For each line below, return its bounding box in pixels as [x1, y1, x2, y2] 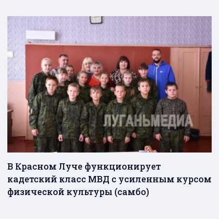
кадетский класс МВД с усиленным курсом [7, 173, 212, 185]
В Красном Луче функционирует [7, 160, 161, 172]
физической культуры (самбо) [7, 185, 149, 197]
